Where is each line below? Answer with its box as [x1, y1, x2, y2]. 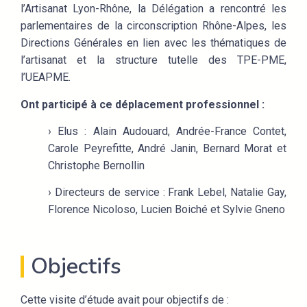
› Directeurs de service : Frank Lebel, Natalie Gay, [48, 186, 286, 199]
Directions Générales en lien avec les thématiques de [21, 36, 286, 50]
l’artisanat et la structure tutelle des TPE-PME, [21, 53, 286, 67]
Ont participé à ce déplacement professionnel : [21, 97, 265, 111]
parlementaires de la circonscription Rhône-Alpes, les [21, 19, 286, 33]
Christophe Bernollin [48, 158, 145, 172]
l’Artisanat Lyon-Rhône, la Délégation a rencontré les [21, 2, 286, 16]
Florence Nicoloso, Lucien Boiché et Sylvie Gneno [48, 203, 285, 217]
